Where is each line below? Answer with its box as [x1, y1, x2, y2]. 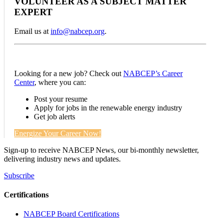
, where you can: [34, 78, 86, 86]
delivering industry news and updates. [4, 154, 121, 163]
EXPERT [14, 7, 53, 18]
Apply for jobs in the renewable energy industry [34, 103, 182, 112]
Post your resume [34, 94, 87, 103]
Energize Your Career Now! [14, 129, 101, 137]
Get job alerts [34, 112, 75, 121]
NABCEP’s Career [123, 69, 183, 78]
